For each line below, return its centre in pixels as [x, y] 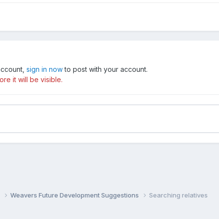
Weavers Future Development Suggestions [76, 195]
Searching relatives [179, 195]
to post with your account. [105, 69]
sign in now [45, 69]
